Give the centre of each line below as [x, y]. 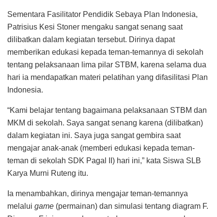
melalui [21, 206]
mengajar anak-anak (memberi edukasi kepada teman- [101, 148]
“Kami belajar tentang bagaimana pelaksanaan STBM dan [107, 110]
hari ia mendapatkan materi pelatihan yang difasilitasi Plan [108, 77]
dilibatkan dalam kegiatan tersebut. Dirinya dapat [91, 39]
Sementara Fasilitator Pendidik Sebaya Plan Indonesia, [102, 14]
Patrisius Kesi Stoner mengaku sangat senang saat [95, 27]
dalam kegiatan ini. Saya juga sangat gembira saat [94, 135]
